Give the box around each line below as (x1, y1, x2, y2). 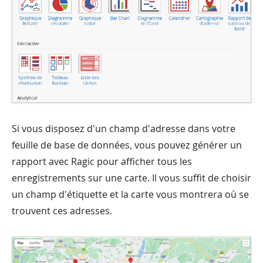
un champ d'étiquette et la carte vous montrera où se (12, 187, 249, 201)
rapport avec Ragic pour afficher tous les (12, 154, 192, 168)
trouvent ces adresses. (12, 204, 112, 217)
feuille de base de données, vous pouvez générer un (12, 138, 242, 151)
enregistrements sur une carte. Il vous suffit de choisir (12, 171, 251, 184)
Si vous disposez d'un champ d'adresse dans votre (12, 122, 235, 135)
